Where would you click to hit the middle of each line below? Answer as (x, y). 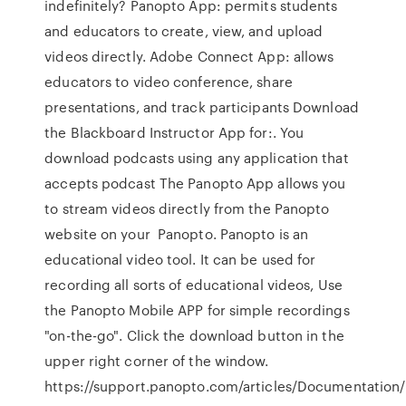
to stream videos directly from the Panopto (187, 208)
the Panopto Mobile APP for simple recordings (197, 310)
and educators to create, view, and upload (184, 31)
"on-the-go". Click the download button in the (194, 335)
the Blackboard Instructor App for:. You (174, 132)
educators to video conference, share (169, 82)
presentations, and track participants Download (202, 107)
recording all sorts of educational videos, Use (193, 285)
